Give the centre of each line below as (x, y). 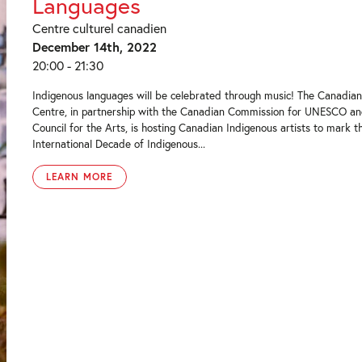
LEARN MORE (80, 177)
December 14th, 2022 (94, 46)
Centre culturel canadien (99, 28)
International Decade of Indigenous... (118, 144)
